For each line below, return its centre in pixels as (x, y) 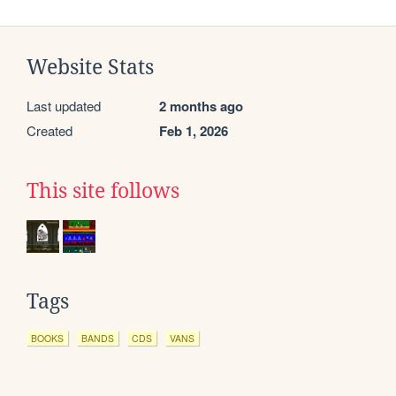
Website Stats (90, 68)
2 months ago (201, 107)
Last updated (64, 106)
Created (49, 131)
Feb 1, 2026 (194, 131)
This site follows (103, 191)
